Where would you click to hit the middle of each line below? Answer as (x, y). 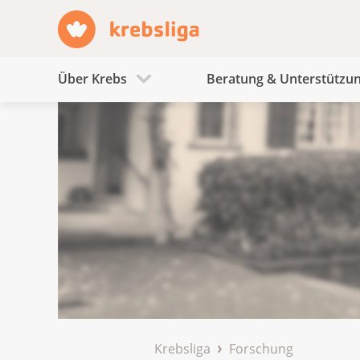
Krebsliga (182, 348)
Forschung (261, 348)
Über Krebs (92, 79)
